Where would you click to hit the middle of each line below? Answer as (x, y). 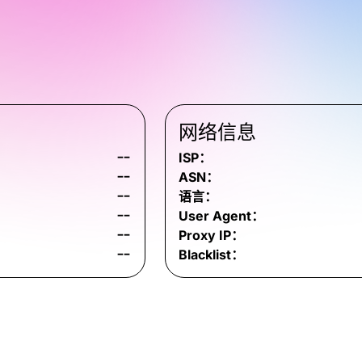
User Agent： (221, 216)
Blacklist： (211, 255)
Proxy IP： (211, 235)
